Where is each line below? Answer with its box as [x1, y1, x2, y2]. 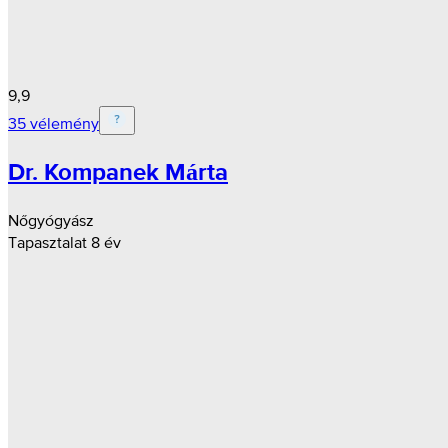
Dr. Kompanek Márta [8, 154, 228, 190]
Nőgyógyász [8, 211, 94, 230]
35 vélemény [8, 113, 99, 132]
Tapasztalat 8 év [8, 233, 121, 252]
